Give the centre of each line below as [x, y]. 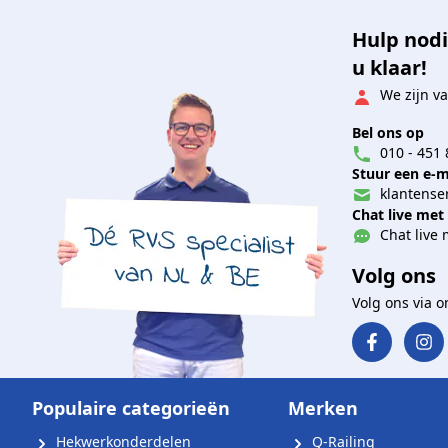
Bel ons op [387, 132]
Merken [323, 408]
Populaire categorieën [131, 408]
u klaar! [389, 68]
